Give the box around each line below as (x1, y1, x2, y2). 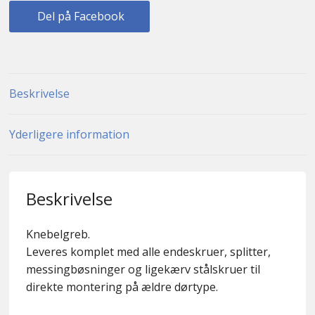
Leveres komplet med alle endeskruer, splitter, (25, 243, 271, 259)
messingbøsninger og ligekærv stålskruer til (25, 261, 260, 277)
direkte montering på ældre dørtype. (25, 278, 218, 295)
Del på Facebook (34, 8, 124, 25)
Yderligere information (8, 127, 129, 143)
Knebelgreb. (25, 226, 90, 242)
